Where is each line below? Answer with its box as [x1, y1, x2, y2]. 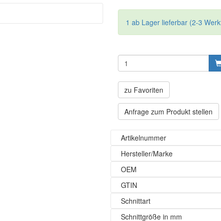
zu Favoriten [124, 85, 163, 95]
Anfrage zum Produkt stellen [124, 107, 213, 116]
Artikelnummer [121, 133, 166, 143]
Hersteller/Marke [121, 148, 173, 158]
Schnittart [121, 196, 150, 206]
